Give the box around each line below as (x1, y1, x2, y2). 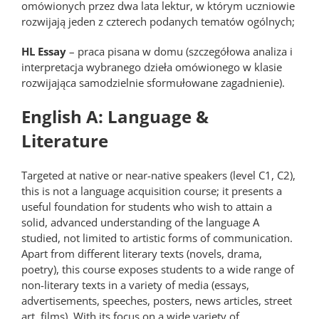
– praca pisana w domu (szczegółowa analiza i (66, 44, 293, 58)
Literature (21, 129, 108, 152)
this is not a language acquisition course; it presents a (21, 184, 282, 198)
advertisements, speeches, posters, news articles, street (21, 293, 292, 308)
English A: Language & (21, 105, 209, 128)
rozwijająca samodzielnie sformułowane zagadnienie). (21, 75, 285, 90)
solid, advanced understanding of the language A (21, 215, 259, 229)
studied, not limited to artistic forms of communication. (21, 231, 293, 245)
